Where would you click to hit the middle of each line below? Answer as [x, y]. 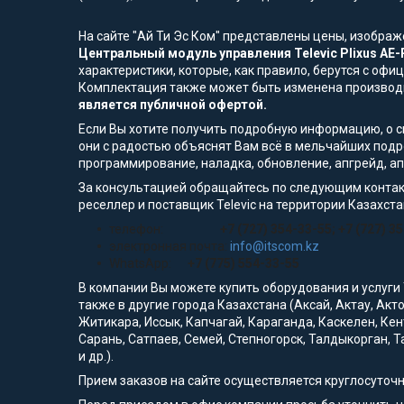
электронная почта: [170, 247]
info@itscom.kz [275, 247]
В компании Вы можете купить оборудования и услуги [239, 288]
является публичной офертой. [173, 105]
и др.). [96, 357]
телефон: [162, 230]
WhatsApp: [148, 264]
